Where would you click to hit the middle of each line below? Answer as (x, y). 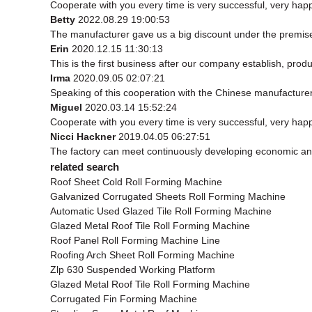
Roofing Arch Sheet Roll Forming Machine (142, 255)
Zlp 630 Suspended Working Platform (133, 269)
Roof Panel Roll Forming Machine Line (135, 240)
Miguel (66, 107)
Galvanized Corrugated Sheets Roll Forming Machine (168, 196)
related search (85, 166)
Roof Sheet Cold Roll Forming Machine (136, 181)
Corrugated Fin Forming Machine (124, 298)
